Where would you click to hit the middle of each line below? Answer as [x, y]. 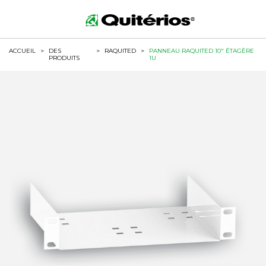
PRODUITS [64, 58]
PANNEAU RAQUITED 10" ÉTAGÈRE [202, 51]
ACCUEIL [22, 51]
